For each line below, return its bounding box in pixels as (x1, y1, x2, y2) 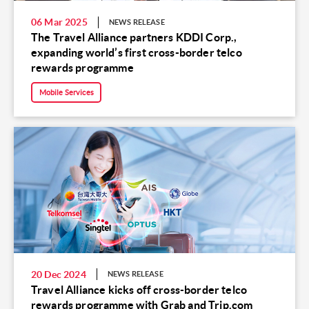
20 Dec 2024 (31, 268, 86, 280)
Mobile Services (39, 88, 94, 97)
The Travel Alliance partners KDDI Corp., (31, 31, 237, 44)
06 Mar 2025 (31, 17, 88, 28)
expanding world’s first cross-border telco (31, 46, 242, 59)
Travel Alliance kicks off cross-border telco (31, 283, 248, 296)
